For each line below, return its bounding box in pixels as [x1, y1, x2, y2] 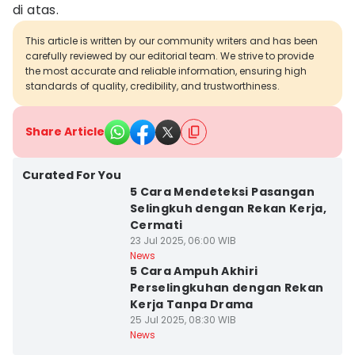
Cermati [129, 217, 183, 233]
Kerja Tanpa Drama [129, 296, 254, 312]
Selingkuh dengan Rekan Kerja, [129, 200, 327, 216]
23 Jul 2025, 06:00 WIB [129, 234, 236, 247]
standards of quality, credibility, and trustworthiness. [25, 79, 280, 93]
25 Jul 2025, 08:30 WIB [129, 313, 236, 326]
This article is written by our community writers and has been [25, 34, 318, 48]
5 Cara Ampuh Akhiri [129, 263, 258, 279]
